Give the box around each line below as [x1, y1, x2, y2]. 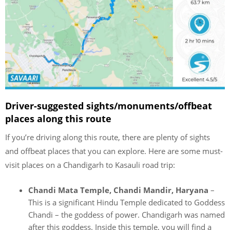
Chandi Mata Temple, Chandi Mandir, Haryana [28, 184, 208, 195]
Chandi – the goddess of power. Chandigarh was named [28, 209, 225, 220]
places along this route [5, 112, 111, 125]
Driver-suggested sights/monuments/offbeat [5, 100, 212, 112]
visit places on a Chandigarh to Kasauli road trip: [5, 160, 175, 170]
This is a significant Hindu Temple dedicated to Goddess [28, 197, 225, 207]
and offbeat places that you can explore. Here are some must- [5, 146, 223, 156]
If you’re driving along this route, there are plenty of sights [5, 132, 210, 142]
